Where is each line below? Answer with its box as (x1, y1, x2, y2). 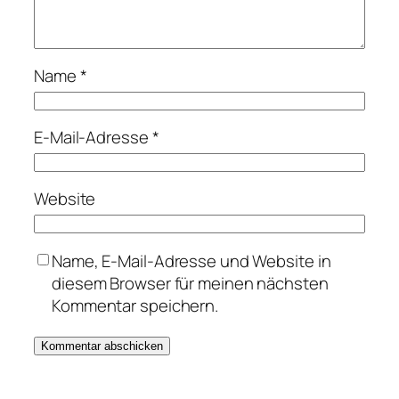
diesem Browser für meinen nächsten (52, 271, 329, 295)
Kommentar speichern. (52, 293, 218, 317)
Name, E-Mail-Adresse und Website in (52, 248, 331, 273)
